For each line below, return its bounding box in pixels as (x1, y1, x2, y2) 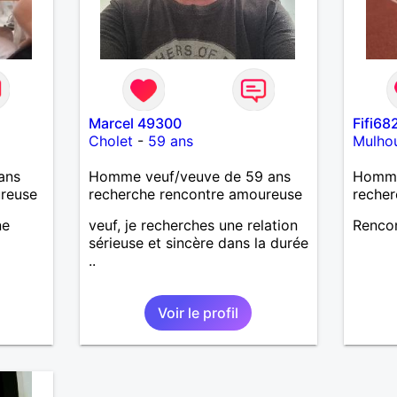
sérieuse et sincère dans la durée (88, 233, 308, 252)
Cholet (88, 131, 133, 150)
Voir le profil (158, 303, 239, 322)
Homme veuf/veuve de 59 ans (88, 167, 291, 185)
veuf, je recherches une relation (88, 215, 298, 234)
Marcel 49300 (88, 113, 182, 132)
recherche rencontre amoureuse (88, 184, 302, 203)
